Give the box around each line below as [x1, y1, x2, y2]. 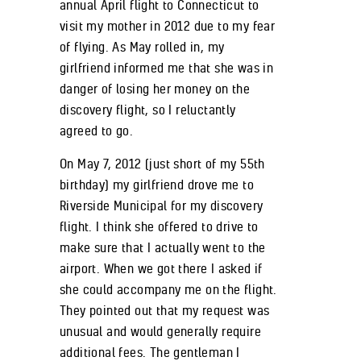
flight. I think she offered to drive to [60, 218, 259, 234]
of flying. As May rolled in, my [60, 38, 225, 55]
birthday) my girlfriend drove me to [60, 176, 254, 193]
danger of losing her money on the [60, 80, 251, 97]
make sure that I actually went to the [60, 239, 266, 255]
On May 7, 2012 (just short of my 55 [60, 155, 254, 172]
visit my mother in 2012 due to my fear [60, 17, 276, 34]
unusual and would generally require [60, 322, 261, 339]
